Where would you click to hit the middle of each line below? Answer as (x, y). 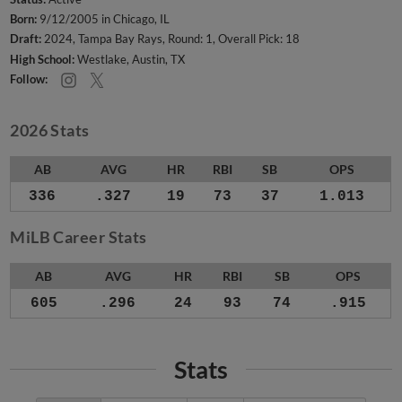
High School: (43, 59)
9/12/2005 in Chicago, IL (104, 19)
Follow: (29, 79)
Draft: (26, 39)
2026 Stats (50, 131)
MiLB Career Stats (79, 237)
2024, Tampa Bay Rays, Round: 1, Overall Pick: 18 (171, 39)
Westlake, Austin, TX (130, 59)
